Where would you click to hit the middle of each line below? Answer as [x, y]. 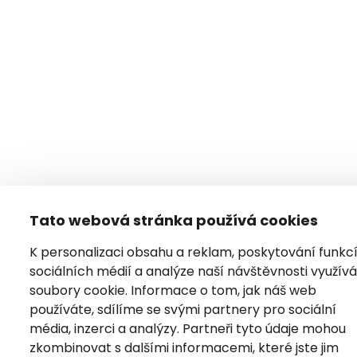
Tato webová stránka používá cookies [173, 220]
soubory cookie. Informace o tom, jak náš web [173, 290]
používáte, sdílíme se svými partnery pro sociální [182, 310]
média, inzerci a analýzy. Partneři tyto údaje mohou [187, 329]
